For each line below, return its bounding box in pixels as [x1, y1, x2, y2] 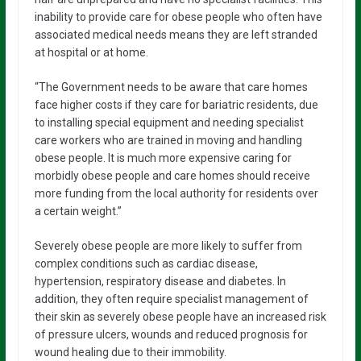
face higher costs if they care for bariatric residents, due [34, 98, 318, 111]
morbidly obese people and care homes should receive [34, 168, 310, 182]
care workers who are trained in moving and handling [34, 133, 302, 147]
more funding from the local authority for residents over [34, 186, 318, 200]
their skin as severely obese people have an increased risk [34, 309, 326, 323]
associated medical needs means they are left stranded [34, 27, 317, 41]
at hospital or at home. [34, 45, 148, 59]
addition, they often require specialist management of [34, 292, 309, 305]
